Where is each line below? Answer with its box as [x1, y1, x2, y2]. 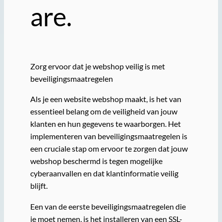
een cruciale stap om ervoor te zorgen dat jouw [30, 144, 188, 154]
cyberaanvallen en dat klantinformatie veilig [30, 168, 178, 178]
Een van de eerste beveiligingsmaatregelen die [30, 201, 186, 211]
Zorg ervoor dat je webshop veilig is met [30, 61, 165, 71]
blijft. [30, 181, 48, 191]
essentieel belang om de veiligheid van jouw [30, 107, 177, 116]
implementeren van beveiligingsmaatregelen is [30, 131, 187, 141]
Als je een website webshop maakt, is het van [30, 94, 181, 104]
